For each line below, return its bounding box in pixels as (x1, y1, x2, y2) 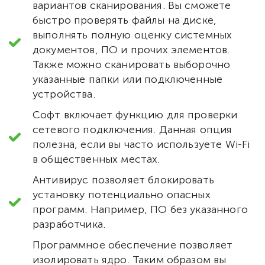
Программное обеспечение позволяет (33, 238, 233, 251)
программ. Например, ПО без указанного (33, 202, 248, 216)
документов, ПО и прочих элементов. (33, 43, 230, 56)
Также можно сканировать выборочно (33, 57, 231, 71)
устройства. (33, 87, 95, 101)
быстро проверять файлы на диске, (33, 13, 217, 27)
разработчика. (33, 217, 106, 231)
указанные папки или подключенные (33, 72, 223, 86)
